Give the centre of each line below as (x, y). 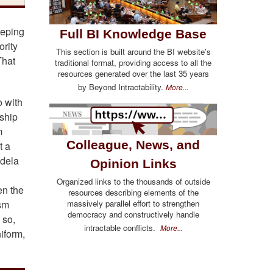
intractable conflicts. (122, 227)
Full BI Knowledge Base (133, 34)
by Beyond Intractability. (122, 87)
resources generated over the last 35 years (133, 74)
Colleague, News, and (133, 144)
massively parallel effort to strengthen (133, 203)
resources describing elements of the (133, 192)
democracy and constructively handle (133, 214)
